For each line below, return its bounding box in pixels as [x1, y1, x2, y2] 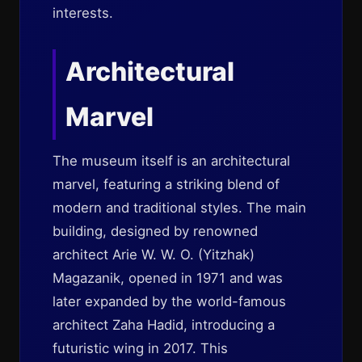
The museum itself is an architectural [53, 153, 290, 169]
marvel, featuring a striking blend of [53, 176, 280, 192]
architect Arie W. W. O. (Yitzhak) [53, 246, 255, 263]
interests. [53, 5, 113, 21]
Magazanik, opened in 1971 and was [53, 270, 283, 286]
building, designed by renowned [53, 223, 258, 239]
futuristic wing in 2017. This [53, 340, 228, 356]
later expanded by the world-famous [53, 293, 286, 309]
